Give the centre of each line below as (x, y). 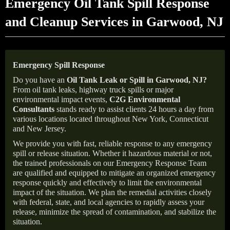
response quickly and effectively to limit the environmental (107, 183)
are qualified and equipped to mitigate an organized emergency (114, 173)
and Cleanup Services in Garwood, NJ (114, 22)
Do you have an (40, 80)
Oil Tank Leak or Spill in (110, 80)
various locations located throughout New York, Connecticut (111, 119)
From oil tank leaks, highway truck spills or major (93, 90)
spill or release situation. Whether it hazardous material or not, (112, 153)
